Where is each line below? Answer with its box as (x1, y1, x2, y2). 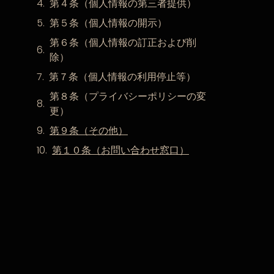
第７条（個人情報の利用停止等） (48, 69, 196, 84)
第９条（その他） (49, 123, 128, 138)
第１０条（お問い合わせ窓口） (51, 143, 189, 157)
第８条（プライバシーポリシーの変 (49, 89, 206, 103)
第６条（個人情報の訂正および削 (49, 35, 196, 50)
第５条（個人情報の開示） (49, 15, 167, 30)
